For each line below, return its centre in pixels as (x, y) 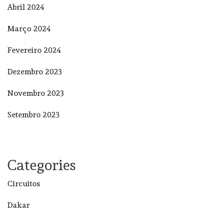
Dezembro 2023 (35, 71)
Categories (42, 165)
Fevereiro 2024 (34, 50)
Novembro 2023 (36, 93)
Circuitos (24, 183)
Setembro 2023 (33, 114)
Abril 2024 (26, 7)
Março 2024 (29, 28)
